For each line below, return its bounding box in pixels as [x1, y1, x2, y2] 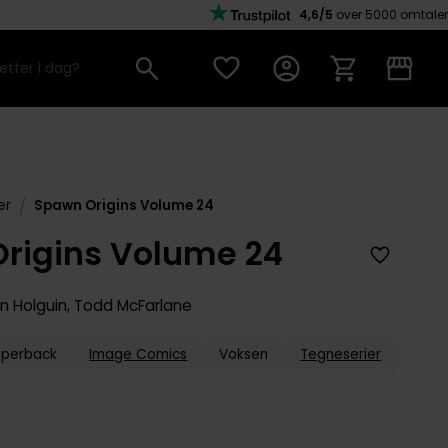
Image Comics [89, 344, 188, 364]
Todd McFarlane [74, 295, 193, 317]
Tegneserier [300, 344, 382, 364]
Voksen [219, 344, 269, 364]
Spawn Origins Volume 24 [33, 196, 214, 215]
